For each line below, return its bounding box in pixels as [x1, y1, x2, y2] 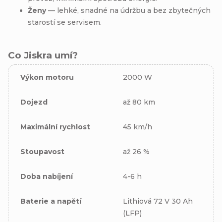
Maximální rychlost [20, 122, 90, 131]
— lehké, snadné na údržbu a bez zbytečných [46, 5, 211, 15]
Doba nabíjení [20, 171, 73, 181]
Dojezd [20, 97, 48, 107]
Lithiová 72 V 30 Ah [123, 196, 193, 206]
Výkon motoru [20, 72, 74, 82]
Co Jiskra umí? [8, 49, 80, 61]
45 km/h [123, 122, 152, 131]
